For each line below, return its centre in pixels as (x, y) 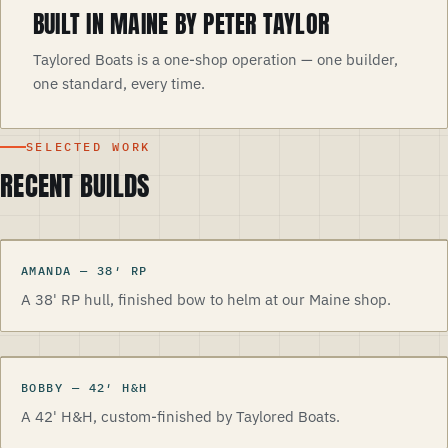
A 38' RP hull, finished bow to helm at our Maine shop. (206, 299)
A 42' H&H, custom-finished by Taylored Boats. (180, 416)
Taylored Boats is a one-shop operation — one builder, (215, 59)
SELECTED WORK (88, 146)
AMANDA (46, 270)
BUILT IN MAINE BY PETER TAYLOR (181, 23)
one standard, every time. (119, 83)
